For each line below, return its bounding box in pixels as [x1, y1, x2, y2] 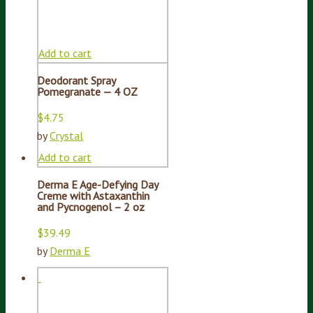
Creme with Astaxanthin [37, 188, 150, 203]
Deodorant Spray [37, 73, 115, 87]
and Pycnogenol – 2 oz [37, 199, 145, 214]
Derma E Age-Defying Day [37, 177, 158, 191]
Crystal [50, 128, 83, 143]
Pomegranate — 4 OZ [37, 84, 138, 99]
